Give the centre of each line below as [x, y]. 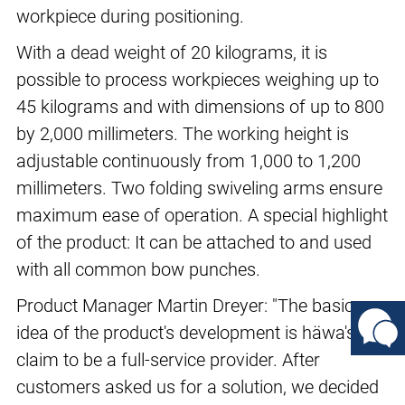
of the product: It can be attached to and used [194, 243]
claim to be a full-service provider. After [168, 360]
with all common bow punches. [138, 270]
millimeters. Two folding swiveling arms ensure [199, 188]
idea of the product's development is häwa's [186, 333]
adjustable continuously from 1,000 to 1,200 [188, 161]
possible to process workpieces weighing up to [198, 80]
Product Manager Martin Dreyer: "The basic [185, 306]
